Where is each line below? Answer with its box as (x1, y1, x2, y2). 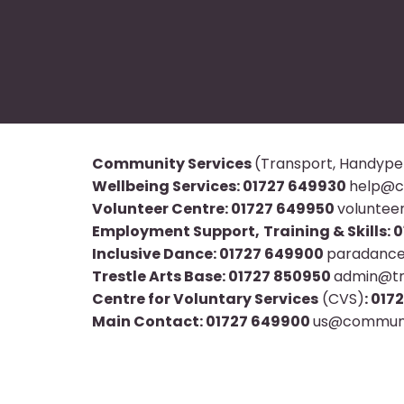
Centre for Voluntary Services (92, 288, 318, 309)
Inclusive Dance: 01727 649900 (92, 243, 326, 264)
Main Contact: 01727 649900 (92, 310, 313, 332)
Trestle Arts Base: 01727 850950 (92, 265, 334, 287)
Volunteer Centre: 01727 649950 (92, 197, 337, 219)
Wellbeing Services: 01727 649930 (92, 175, 349, 197)
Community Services (92, 152, 254, 174)
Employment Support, (92, 220, 260, 242)
